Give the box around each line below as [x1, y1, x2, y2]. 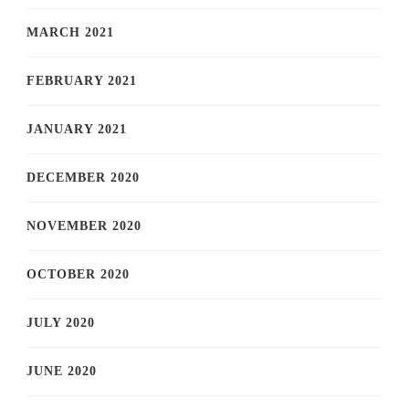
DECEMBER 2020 [26, 170, 140, 184]
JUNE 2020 [26, 363, 97, 378]
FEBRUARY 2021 [26, 73, 137, 88]
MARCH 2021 [26, 25, 114, 39]
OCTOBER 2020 [26, 267, 130, 281]
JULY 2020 [26, 315, 95, 330]
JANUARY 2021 [26, 121, 127, 136]
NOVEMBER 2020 [26, 218, 142, 233]
